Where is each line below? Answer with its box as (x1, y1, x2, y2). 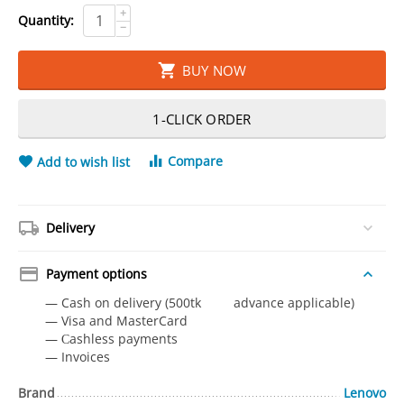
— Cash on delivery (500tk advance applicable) (45, 294, 359, 311)
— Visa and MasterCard (45, 312, 188, 329)
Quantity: (18, 12, 75, 29)
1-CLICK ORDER (152, 110, 252, 128)
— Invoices (45, 348, 111, 365)
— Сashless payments (45, 330, 179, 347)
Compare (168, 152, 224, 170)
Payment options (46, 265, 148, 282)
